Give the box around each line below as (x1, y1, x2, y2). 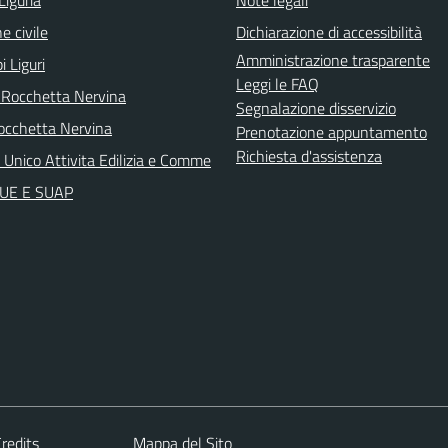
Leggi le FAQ (236, 71, 319, 96)
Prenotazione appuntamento (236, 119, 427, 144)
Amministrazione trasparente (236, 47, 430, 72)
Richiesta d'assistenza (236, 143, 382, 168)
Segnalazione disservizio (236, 95, 396, 120)
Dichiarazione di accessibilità (236, 19, 422, 44)
